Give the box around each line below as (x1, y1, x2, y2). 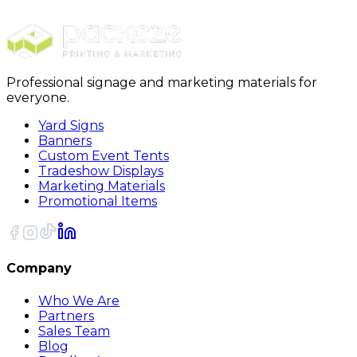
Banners (38, 133, 92, 148)
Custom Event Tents (38, 148, 169, 163)
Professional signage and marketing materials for (6, 75, 317, 90)
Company (6, 261, 72, 277)
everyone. (6, 90, 69, 105)
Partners (38, 308, 94, 324)
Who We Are (38, 292, 120, 308)
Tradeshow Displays (38, 163, 163, 178)
